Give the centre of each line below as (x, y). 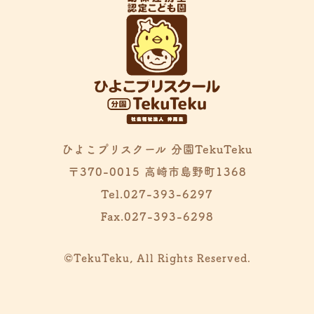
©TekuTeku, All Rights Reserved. (157, 258)
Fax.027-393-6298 (157, 216)
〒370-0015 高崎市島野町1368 (157, 171)
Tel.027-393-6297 (157, 194)
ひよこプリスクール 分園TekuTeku (157, 149)
